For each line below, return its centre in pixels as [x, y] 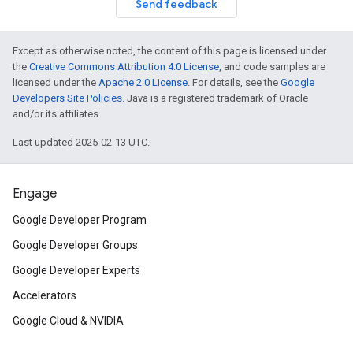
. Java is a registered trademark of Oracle [215, 98]
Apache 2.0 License [143, 82]
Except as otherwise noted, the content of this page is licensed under [169, 51]
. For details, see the [234, 82]
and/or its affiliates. [57, 114]
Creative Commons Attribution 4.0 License [124, 67]
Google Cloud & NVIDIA [68, 321]
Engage [35, 194]
